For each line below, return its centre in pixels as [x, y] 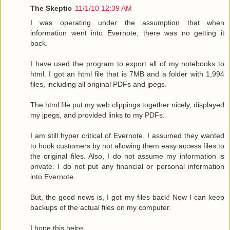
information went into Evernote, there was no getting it [127, 33]
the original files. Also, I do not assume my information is [127, 156]
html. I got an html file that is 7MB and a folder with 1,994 [127, 74]
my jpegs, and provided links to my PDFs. [98, 115]
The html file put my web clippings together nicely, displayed [127, 105]
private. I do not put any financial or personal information [127, 167]
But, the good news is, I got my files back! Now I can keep [127, 197]
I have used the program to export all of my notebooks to [127, 64]
